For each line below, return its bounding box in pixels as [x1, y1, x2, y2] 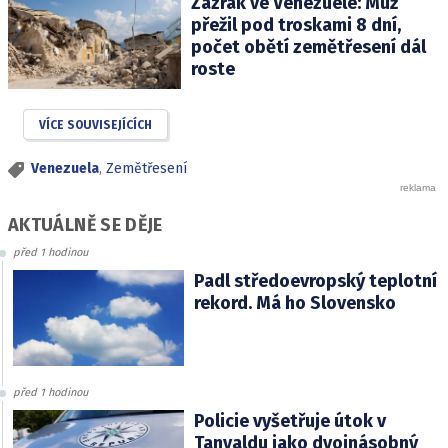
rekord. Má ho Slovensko [193, 292, 396, 314]
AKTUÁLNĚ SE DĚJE [8, 214, 163, 236]
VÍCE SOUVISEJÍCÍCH [39, 118, 152, 133]
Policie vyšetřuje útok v [193, 410, 386, 433]
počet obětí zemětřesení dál [190, 36, 426, 58]
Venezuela [31, 160, 99, 178]
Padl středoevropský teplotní [193, 270, 437, 292]
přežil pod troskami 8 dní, [190, 14, 401, 36]
